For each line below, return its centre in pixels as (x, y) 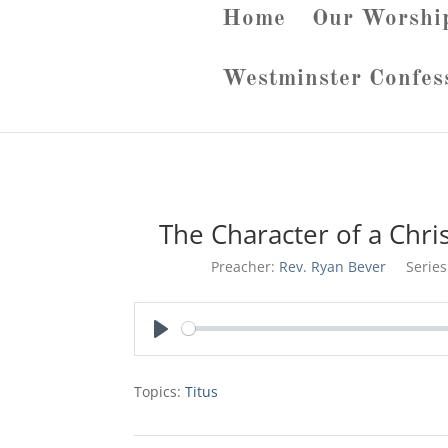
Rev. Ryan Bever (332, 266)
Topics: (158, 391)
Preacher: (242, 266)
